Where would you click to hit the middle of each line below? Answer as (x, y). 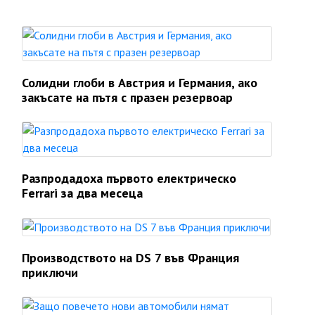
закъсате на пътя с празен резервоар (127, 97)
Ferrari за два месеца (82, 193)
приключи (50, 272)
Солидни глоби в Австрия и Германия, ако (140, 83)
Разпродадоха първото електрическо (129, 178)
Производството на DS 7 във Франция (130, 258)
